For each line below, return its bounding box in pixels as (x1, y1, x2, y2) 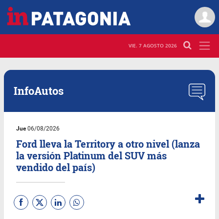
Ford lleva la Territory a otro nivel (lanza (16, 137, 200, 150)
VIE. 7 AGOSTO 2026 (129, 42, 177, 49)
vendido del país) (16, 160, 96, 174)
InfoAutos (14, 83, 64, 98)
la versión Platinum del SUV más (16, 149, 167, 162)
